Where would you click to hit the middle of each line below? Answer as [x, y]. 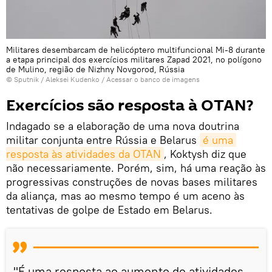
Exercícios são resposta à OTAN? [130, 106]
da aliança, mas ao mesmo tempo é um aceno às [125, 196]
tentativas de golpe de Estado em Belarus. [109, 210]
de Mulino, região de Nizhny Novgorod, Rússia [95, 70]
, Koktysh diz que [205, 154]
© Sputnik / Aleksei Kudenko [53, 80]
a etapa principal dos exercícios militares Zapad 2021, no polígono [134, 60]
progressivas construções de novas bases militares [132, 182]
